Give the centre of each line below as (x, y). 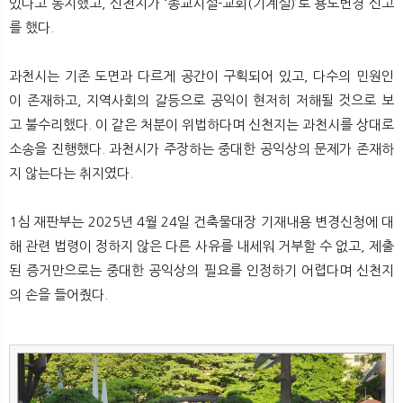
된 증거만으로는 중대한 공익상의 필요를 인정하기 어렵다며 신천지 (201, 270)
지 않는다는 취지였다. (71, 173)
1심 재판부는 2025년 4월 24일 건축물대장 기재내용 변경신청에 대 (201, 221)
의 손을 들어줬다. (58, 294)
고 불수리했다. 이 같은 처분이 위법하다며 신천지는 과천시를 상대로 (201, 124)
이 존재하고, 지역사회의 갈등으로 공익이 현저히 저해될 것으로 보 (201, 100)
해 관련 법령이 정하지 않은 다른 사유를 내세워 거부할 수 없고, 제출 (201, 246)
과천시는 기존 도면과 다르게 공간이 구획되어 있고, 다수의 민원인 (201, 76)
